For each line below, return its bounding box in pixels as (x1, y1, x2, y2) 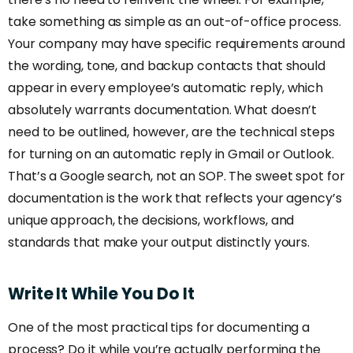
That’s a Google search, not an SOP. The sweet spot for (8, 167, 345, 186)
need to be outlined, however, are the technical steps (8, 123, 335, 142)
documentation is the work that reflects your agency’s (8, 189, 342, 208)
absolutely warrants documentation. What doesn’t (8, 101, 318, 120)
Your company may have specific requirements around (8, 35, 345, 54)
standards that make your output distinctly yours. (8, 233, 310, 252)
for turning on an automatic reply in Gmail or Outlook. (8, 145, 334, 164)
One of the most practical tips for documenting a (8, 318, 310, 336)
